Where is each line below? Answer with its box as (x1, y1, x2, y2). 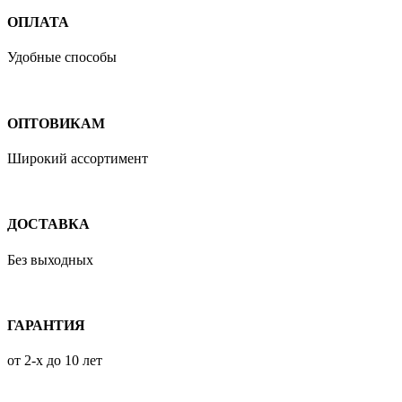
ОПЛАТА (7, 14, 69, 31)
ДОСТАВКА (7, 216, 90, 232)
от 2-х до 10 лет (7, 353, 102, 369)
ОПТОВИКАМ (7, 115, 105, 131)
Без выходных (7, 251, 93, 267)
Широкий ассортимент (7, 150, 148, 166)
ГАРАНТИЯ (7, 317, 85, 333)
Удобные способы (7, 49, 117, 66)
